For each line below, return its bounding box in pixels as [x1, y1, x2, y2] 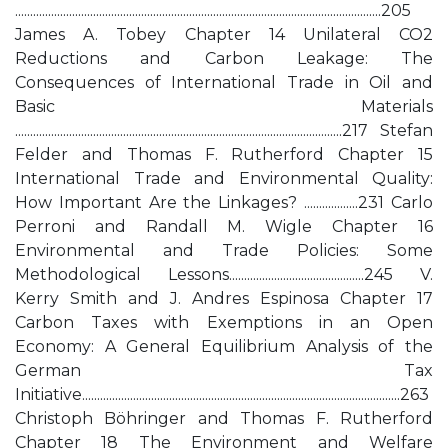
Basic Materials [15, 97, 433, 116]
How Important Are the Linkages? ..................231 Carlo [15, 193, 433, 212]
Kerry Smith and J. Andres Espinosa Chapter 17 [15, 289, 433, 308]
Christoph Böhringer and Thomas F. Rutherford [15, 409, 433, 428]
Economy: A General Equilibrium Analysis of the [15, 337, 433, 356]
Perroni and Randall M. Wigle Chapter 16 [15, 217, 433, 236]
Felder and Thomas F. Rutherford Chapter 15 [15, 145, 433, 164]
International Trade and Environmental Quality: [15, 169, 433, 188]
